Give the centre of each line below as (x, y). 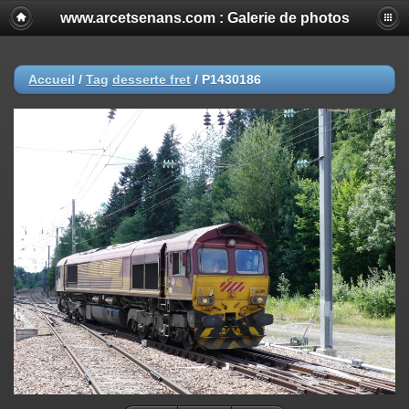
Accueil (52, 79)
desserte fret (152, 79)
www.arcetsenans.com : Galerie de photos (204, 18)
